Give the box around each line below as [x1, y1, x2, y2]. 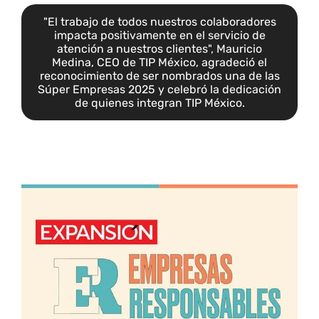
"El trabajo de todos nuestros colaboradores [43, 14, 276, 28]
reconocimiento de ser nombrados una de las [39, 68, 280, 83]
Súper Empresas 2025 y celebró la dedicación [38, 82, 281, 96]
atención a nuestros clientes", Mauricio [57, 41, 262, 56]
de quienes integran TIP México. [74, 95, 245, 110]
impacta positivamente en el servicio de [53, 28, 266, 42]
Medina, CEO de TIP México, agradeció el [52, 55, 267, 69]
